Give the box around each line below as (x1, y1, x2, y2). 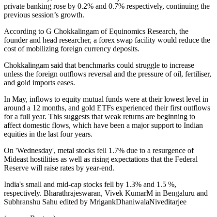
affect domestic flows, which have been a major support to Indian (4, 121, 203, 129)
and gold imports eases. (4, 78, 75, 87)
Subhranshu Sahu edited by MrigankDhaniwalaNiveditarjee (4, 197, 186, 206)
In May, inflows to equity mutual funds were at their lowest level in (4, 94, 208, 103)
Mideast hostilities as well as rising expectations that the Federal (4, 155, 198, 163)
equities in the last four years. (4, 129, 93, 138)
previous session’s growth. (4, 10, 84, 19)
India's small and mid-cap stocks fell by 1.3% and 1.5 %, (4, 180, 176, 188)
